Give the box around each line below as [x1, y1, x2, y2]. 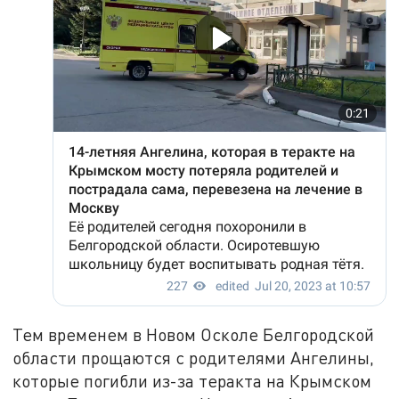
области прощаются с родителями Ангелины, [12, 347, 375, 369]
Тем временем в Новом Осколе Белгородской [12, 324, 375, 346]
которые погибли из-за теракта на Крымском [12, 370, 372, 392]
